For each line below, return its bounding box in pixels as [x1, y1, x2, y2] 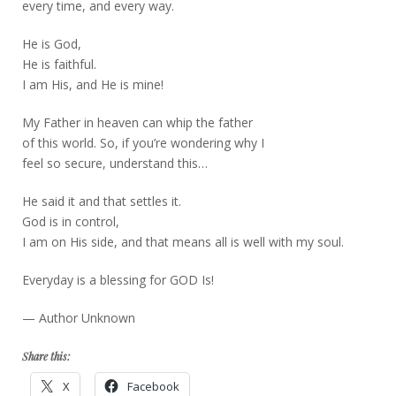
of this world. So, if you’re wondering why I [22, 133, 264, 151]
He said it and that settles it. [22, 192, 181, 209]
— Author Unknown [22, 308, 135, 326]
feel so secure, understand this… [22, 154, 208, 171]
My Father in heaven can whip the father [22, 113, 253, 131]
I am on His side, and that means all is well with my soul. [22, 232, 344, 250]
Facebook [127, 377, 179, 394]
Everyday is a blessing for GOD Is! [22, 270, 214, 288]
